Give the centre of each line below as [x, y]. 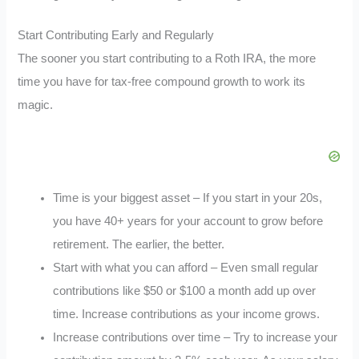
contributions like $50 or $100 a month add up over [185, 290]
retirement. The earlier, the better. [139, 244]
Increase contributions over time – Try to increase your [196, 337]
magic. [36, 105]
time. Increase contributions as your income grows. [187, 314]
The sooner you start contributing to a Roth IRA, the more [167, 58]
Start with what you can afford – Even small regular [186, 267]
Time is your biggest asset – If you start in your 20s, [188, 198]
